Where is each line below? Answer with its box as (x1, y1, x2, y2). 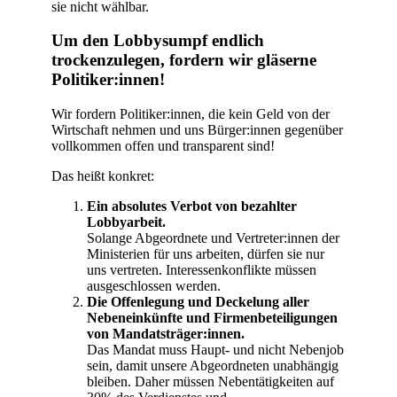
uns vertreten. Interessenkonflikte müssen (87, 262, 316, 278)
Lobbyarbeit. (87, 214, 166, 230)
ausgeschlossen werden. (87, 278, 221, 294)
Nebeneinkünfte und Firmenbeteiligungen (87, 310, 338, 326)
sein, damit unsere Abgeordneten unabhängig (87, 358, 339, 374)
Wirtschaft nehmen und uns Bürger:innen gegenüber (51, 122, 343, 138)
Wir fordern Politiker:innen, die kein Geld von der (51, 106, 330, 122)
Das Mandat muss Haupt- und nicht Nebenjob (87, 342, 344, 358)
